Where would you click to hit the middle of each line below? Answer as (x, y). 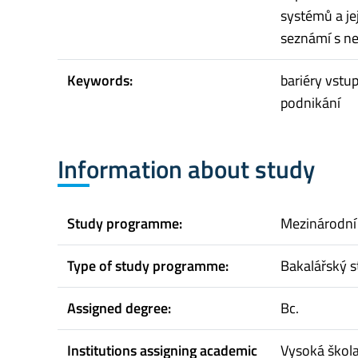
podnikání (310, 103)
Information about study (186, 169)
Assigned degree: (119, 308)
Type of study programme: (148, 265)
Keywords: (100, 81)
